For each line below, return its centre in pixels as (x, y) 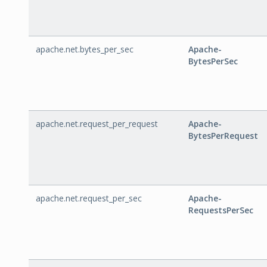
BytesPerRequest (223, 136)
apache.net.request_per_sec (89, 198)
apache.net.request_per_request (97, 124)
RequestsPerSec (221, 210)
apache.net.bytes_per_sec (85, 49)
